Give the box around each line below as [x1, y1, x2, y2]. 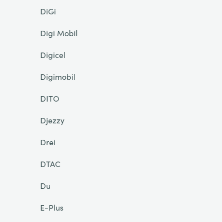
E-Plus [40, 202, 63, 213]
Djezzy [40, 114, 64, 125]
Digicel [40, 49, 65, 60]
